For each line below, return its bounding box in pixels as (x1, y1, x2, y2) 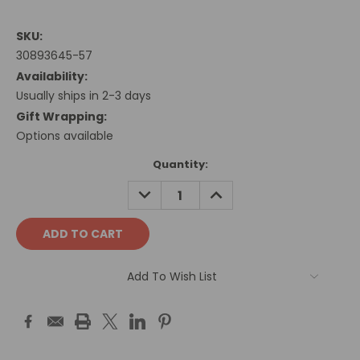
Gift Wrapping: (16, 108, 107, 125)
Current (16, 157, 61, 173)
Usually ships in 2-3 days (16, 88, 151, 104)
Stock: (16, 172, 53, 188)
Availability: (16, 68, 88, 85)
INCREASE (203, 181, 260, 198)
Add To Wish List (127, 268, 217, 285)
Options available (16, 128, 113, 145)
